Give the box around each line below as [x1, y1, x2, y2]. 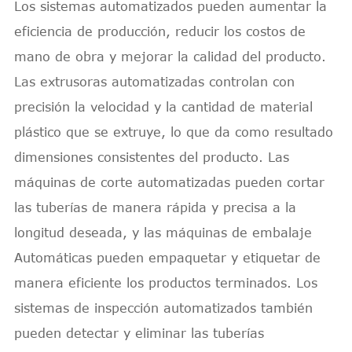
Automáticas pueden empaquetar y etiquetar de [13, 250, 321, 265]
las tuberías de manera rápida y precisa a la [13, 200, 296, 214]
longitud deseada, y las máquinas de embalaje [13, 225, 312, 240]
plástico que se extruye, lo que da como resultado [13, 124, 333, 139]
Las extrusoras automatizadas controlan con [13, 74, 295, 89]
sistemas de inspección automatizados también [13, 300, 313, 315]
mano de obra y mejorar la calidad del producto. [13, 49, 326, 64]
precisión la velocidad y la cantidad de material [13, 99, 313, 114]
